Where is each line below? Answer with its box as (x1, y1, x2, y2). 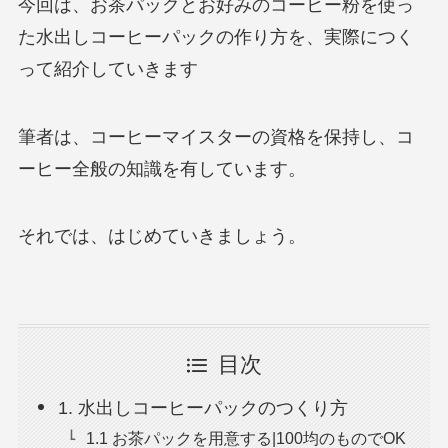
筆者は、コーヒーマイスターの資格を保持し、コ (17, 126, 414, 147)
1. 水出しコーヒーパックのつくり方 (58, 398, 349, 419)
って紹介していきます (17, 58, 198, 79)
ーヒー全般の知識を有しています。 (17, 158, 306, 179)
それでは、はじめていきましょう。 (17, 226, 306, 247)
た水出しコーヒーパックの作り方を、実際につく (17, 26, 414, 47)
